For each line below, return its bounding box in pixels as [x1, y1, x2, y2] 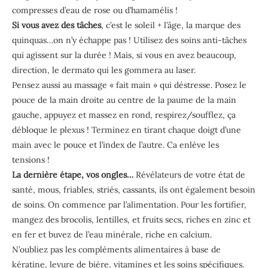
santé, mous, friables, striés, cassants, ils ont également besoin [12, 184, 255, 195]
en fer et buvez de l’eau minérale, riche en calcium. [12, 229, 212, 240]
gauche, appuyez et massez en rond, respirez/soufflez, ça [12, 109, 236, 120]
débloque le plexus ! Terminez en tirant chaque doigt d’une [12, 124, 241, 135]
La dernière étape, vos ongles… [12, 169, 133, 180]
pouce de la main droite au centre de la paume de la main [12, 94, 236, 105]
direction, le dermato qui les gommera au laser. [12, 64, 196, 75]
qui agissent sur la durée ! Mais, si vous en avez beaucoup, [12, 49, 236, 60]
